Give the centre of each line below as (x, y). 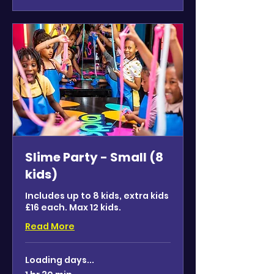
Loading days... (60, 260)
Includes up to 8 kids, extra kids (97, 195)
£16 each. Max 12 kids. (73, 207)
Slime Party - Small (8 (94, 157)
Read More (50, 226)
